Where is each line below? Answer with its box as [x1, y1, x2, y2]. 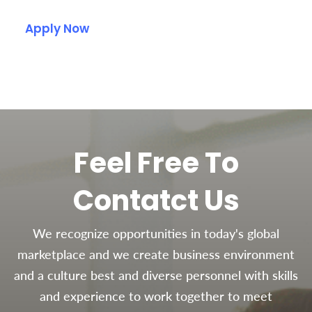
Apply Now [25, 19, 89, 37]
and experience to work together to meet [40, 288, 272, 304]
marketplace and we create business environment [17, 246, 295, 262]
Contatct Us [72, 180, 240, 220]
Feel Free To [73, 143, 239, 182]
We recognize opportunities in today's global [33, 225, 279, 241]
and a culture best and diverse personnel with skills [14, 267, 298, 283]
